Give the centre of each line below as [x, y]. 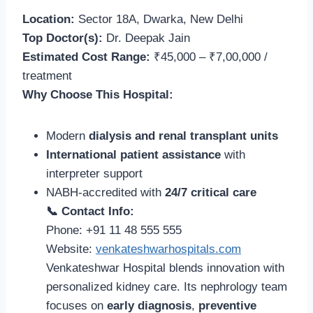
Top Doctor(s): [63, 38]
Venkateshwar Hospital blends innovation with [165, 268]
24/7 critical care [211, 192]
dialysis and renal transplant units [183, 136]
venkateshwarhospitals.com [168, 249]
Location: [49, 19]
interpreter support [94, 173]
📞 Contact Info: [90, 211]
